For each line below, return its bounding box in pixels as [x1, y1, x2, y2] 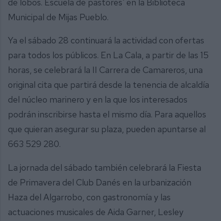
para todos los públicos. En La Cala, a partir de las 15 [8, 49, 209, 61]
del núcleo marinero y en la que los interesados [8, 94, 187, 106]
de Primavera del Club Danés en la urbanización [8, 176, 191, 188]
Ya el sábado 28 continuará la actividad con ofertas [8, 35, 204, 46]
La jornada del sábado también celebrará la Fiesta [8, 161, 201, 173]
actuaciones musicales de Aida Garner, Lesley [8, 206, 184, 218]
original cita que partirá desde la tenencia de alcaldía [8, 79, 209, 91]
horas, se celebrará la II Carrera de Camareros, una [8, 64, 203, 76]
